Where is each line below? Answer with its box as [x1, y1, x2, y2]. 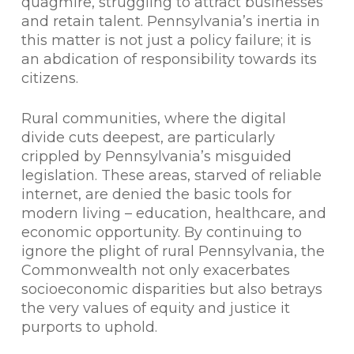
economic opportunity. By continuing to [21, 224, 302, 241]
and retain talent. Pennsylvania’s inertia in [21, 13, 320, 30]
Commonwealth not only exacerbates [21, 262, 290, 279]
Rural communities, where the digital [21, 110, 286, 127]
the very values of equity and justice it [21, 299, 290, 317]
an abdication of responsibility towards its [21, 51, 317, 68]
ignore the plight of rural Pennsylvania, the [21, 243, 325, 260]
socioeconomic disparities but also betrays [21, 281, 322, 298]
